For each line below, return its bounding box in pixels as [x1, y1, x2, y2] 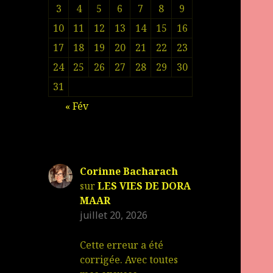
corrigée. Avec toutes [80, 253, 179, 267]
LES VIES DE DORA [97, 179, 191, 193]
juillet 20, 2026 [80, 208, 148, 222]
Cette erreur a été [80, 238, 164, 252]
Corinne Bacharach [80, 164, 179, 178]
